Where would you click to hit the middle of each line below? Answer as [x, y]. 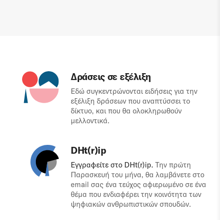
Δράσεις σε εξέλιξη [111, 76]
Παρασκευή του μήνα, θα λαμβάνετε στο [137, 175]
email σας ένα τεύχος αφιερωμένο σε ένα [138, 185]
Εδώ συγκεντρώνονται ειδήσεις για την [134, 91]
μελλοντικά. [90, 121]
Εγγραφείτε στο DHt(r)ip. [112, 165]
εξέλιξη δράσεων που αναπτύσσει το [130, 101]
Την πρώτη [172, 165]
